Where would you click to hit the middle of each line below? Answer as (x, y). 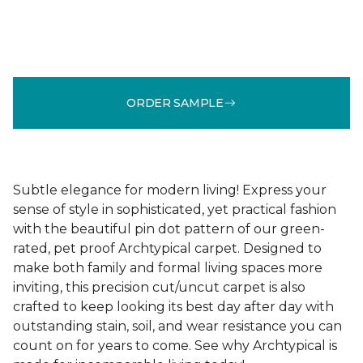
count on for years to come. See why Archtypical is (175, 346)
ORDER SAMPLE (175, 102)
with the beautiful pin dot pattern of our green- (169, 229)
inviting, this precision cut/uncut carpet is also (159, 287)
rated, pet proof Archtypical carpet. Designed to (167, 248)
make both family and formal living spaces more (168, 268)
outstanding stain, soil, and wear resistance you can (177, 326)
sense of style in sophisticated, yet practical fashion (175, 209)
